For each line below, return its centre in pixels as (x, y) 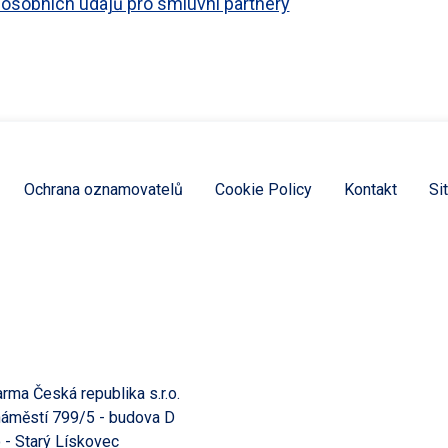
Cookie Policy (263, 189)
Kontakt (370, 189)
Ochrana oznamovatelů (103, 189)
